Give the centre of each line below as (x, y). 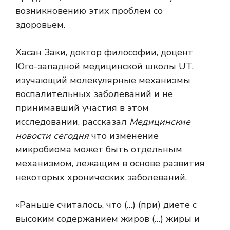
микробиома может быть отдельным (99, 150)
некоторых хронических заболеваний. (101, 177)
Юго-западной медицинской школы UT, (104, 66)
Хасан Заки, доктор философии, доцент (104, 53)
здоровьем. (40, 25)
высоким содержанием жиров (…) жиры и (108, 219)
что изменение (124, 136)
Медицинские (160, 122)
